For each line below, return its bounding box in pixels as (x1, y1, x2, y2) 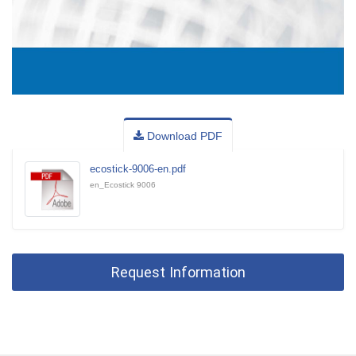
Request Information (110, 264, 246, 281)
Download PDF (144, 130, 222, 143)
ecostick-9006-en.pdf (90, 163, 186, 176)
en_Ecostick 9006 (90, 180, 156, 190)
